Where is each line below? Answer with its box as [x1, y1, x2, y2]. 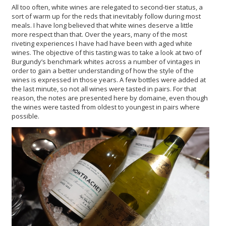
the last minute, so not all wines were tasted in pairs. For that [12, 84, 196, 93]
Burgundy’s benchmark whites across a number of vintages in [12, 56, 200, 66]
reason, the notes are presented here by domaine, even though [12, 93, 208, 102]
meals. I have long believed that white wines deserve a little [12, 20, 193, 30]
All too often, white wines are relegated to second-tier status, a [12, 2, 203, 12]
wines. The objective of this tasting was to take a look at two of [12, 47, 202, 57]
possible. [12, 111, 39, 121]
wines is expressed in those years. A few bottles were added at [12, 75, 206, 84]
